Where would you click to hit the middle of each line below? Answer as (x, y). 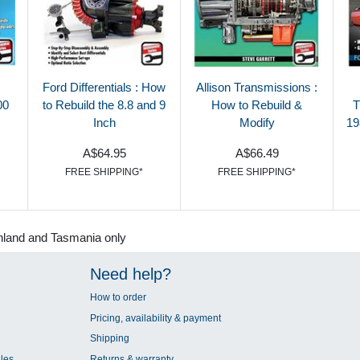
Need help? (131, 274)
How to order (119, 298)
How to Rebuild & (257, 105)
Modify (257, 123)
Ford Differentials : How (104, 88)
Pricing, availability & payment (156, 318)
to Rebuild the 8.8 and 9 (104, 105)
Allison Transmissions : (257, 88)
